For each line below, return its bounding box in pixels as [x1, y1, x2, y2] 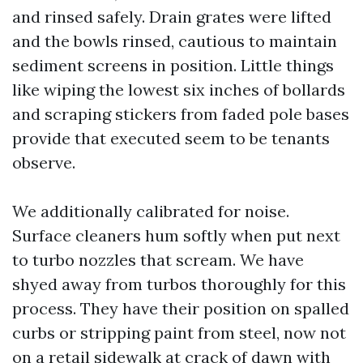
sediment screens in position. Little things [12, 55, 334, 75]
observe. [12, 152, 75, 173]
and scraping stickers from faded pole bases [12, 104, 349, 124]
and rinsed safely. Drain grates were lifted [12, 6, 331, 27]
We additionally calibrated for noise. [12, 201, 289, 221]
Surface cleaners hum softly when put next [12, 225, 340, 246]
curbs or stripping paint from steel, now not [12, 322, 346, 343]
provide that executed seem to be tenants [12, 128, 330, 148]
